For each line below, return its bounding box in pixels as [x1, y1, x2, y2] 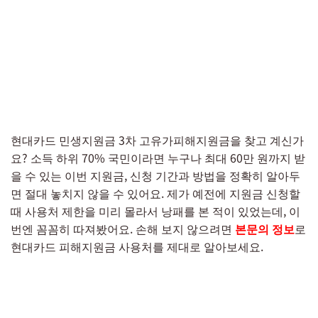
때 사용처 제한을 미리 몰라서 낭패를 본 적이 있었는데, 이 [11, 202, 300, 219]
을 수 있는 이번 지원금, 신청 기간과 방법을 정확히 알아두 [11, 167, 300, 184]
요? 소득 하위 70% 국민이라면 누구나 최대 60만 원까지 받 [11, 149, 305, 166]
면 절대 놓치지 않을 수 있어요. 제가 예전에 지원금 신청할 [11, 185, 300, 202]
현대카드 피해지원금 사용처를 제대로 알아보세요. [11, 238, 263, 255]
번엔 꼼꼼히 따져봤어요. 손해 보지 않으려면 [11, 220, 235, 237]
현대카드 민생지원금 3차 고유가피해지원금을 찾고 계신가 [11, 131, 304, 148]
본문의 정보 [235, 220, 295, 237]
